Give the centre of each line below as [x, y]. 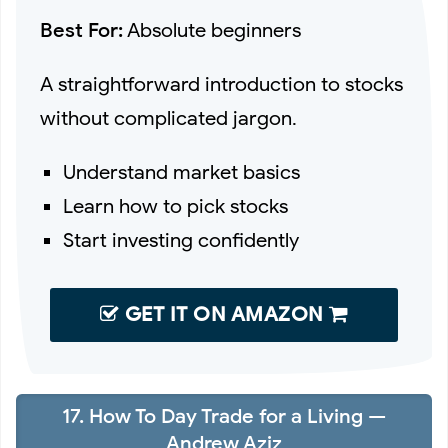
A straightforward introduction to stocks [221, 84]
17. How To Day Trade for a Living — [224, 417]
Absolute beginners [212, 30]
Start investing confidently [181, 240]
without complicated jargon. [168, 118]
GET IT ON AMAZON [224, 314]
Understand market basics [182, 172]
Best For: [81, 30]
